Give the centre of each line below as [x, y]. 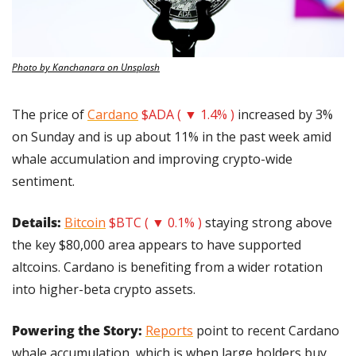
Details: [38, 222]
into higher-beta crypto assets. [104, 289]
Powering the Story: [79, 330]
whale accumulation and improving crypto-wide [152, 159]
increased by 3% [284, 114]
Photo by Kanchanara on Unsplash [86, 67]
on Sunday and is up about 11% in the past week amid [172, 136]
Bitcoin [85, 222]
